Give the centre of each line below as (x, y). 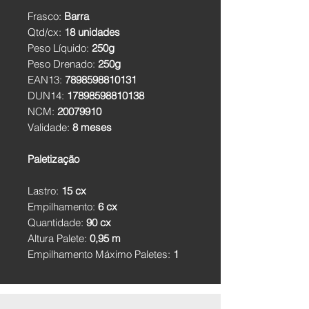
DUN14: (47, 96)
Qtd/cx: (46, 32)
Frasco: (46, 16)
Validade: (50, 127)
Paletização (53, 159)
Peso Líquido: (60, 48)
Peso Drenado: (63, 64)
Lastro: (43, 191)
